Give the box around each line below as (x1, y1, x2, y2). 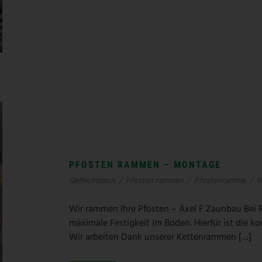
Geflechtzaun (69, 174, 115, 188)
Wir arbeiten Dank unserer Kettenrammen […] (69, 229, 251, 245)
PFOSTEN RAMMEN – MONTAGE (69, 158, 221, 170)
